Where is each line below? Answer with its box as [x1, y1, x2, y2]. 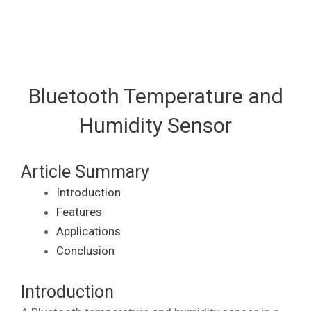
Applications [56, 224, 121, 238]
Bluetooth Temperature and [28, 83, 283, 108]
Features [56, 204, 102, 219]
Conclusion [56, 243, 115, 258]
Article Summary [21, 161, 149, 182]
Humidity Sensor [79, 112, 232, 137]
